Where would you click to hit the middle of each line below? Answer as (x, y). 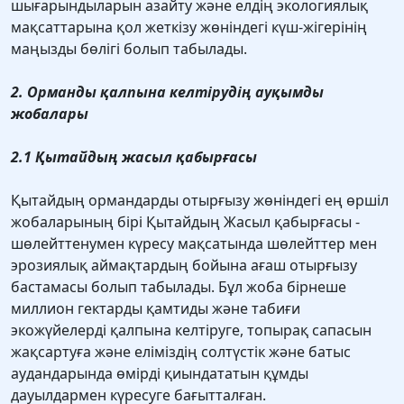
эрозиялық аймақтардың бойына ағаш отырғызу (184, 266)
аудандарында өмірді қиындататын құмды (160, 374)
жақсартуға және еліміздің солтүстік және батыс (181, 352)
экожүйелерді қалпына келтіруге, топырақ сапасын (191, 331)
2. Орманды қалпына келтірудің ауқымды (167, 92)
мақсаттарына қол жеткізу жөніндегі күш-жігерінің (189, 28)
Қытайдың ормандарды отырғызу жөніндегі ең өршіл (200, 201)
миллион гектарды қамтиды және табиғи (156, 309)
